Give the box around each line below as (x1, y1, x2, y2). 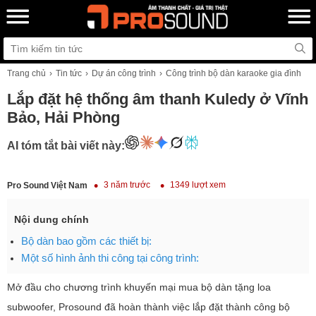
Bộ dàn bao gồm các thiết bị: (21, 235, 152, 248)
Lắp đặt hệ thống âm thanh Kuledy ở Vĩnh (7, 90, 308, 108)
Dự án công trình (92, 68, 156, 78)
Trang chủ (7, 68, 46, 78)
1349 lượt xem (170, 179, 226, 190)
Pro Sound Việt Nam (7, 181, 87, 191)
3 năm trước (104, 179, 150, 190)
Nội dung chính (14, 214, 89, 226)
